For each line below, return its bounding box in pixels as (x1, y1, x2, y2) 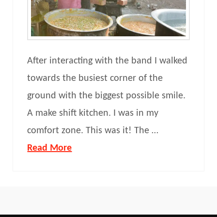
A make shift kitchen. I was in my (27, 108, 159, 118)
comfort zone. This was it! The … (27, 125, 159, 136)
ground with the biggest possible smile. (27, 91, 186, 101)
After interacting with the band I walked (27, 56, 188, 66)
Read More (27, 143, 72, 153)
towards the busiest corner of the (27, 73, 163, 83)
